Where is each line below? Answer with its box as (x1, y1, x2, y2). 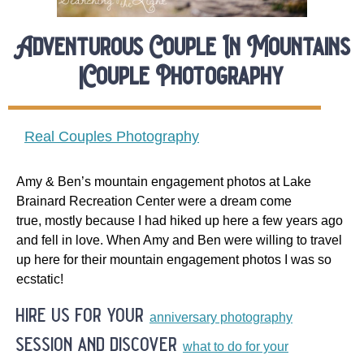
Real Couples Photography (24, 128, 199, 145)
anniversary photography (149, 310, 292, 324)
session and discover (16, 330, 183, 358)
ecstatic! (16, 271, 63, 286)
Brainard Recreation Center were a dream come (16, 193, 292, 208)
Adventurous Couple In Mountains (13, 30, 351, 64)
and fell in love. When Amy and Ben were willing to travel (16, 232, 342, 247)
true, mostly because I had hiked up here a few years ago (16, 213, 343, 227)
